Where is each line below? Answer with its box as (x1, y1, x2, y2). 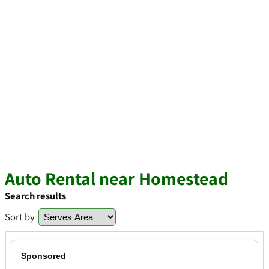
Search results (5, 189, 66, 202)
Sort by (5, 210, 35, 223)
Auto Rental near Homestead (5, 166, 228, 190)
